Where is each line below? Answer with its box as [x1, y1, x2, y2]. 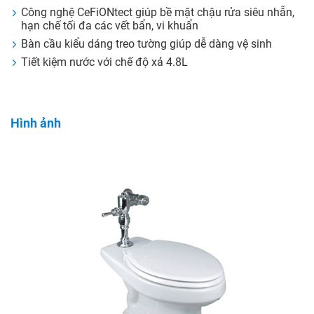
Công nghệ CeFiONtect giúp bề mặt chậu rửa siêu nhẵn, [21, 6, 294, 20]
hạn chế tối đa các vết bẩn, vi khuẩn [21, 19, 198, 33]
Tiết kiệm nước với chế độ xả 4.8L [21, 55, 188, 69]
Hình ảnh [11, 116, 61, 131]
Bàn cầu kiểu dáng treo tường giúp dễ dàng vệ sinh [21, 37, 272, 51]
